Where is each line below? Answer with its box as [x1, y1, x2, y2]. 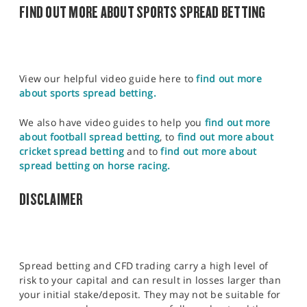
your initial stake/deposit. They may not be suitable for [19, 287, 281, 301]
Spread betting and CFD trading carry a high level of [19, 258, 269, 272]
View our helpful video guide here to [19, 71, 197, 85]
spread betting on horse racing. [19, 158, 171, 172]
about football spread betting [19, 130, 160, 143]
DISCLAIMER [19, 189, 83, 208]
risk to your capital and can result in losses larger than [19, 273, 281, 286]
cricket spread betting [19, 144, 125, 158]
